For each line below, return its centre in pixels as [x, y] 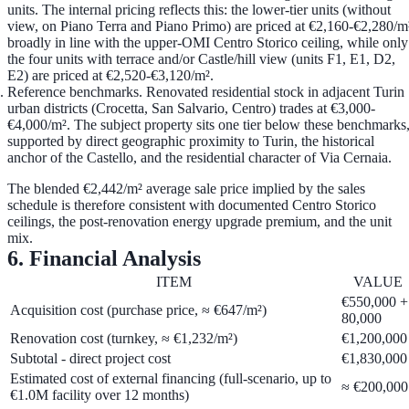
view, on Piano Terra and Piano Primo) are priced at [158, 26]
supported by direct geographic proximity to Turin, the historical [191, 142]
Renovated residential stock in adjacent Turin [273, 92]
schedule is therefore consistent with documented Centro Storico [192, 205]
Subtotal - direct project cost [90, 359]
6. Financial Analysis [104, 259]
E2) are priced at [57, 76]
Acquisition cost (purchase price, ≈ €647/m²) [138, 310]
